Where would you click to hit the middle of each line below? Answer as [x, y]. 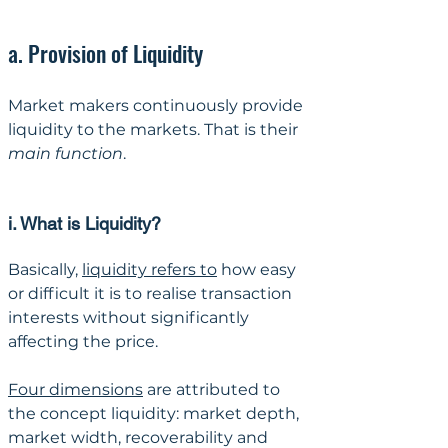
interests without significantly [130, 317]
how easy [258, 269]
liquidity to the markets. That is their [155, 129]
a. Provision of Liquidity [105, 52]
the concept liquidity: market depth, [155, 413]
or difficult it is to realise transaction [152, 293]
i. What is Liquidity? [84, 223]
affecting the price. [85, 341]
